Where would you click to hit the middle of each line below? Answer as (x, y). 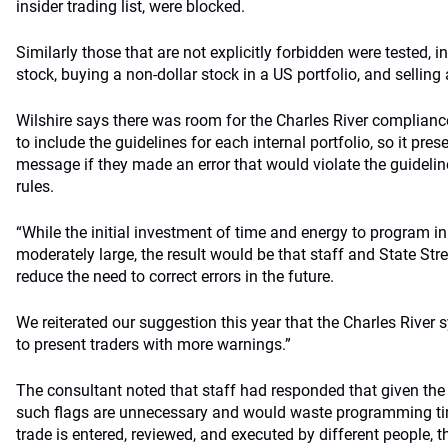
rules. (35, 186)
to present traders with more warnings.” (153, 344)
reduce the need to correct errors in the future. (175, 276)
